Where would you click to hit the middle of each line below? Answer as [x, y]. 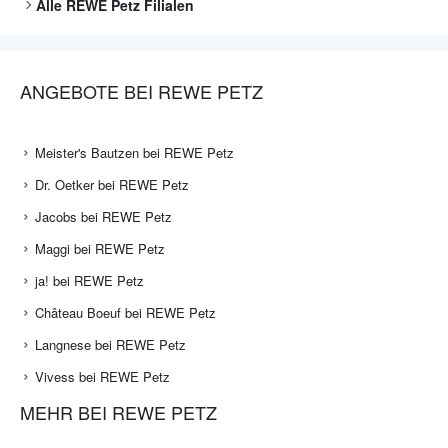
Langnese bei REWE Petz [110, 345]
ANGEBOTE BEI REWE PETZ [141, 91]
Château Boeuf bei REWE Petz [125, 313]
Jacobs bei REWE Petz [103, 217]
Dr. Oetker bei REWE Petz [112, 185]
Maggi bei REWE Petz [100, 249]
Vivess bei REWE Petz [102, 377]
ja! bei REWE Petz [89, 281]
